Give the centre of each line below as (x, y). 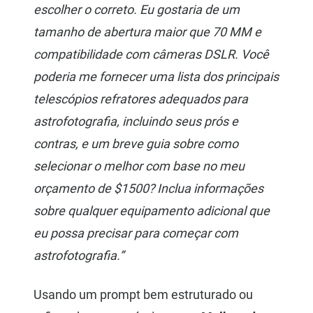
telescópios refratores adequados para (141, 99)
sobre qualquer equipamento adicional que (152, 211)
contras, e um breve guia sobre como (136, 144)
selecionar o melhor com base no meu (139, 166)
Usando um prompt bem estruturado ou (143, 295)
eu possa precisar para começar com (136, 233)
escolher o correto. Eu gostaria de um (137, 10)
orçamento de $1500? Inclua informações (148, 189)
